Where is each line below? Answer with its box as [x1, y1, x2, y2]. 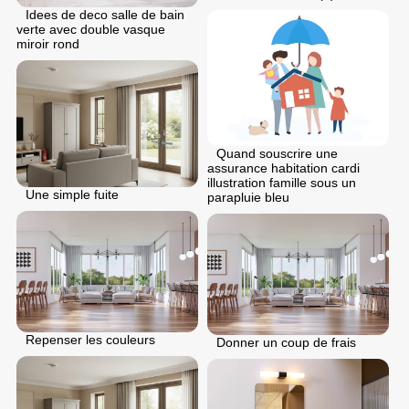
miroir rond [16, 37, 79, 52]
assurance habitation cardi [207, 160, 360, 175]
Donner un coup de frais [216, 334, 356, 350]
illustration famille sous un [207, 174, 356, 190]
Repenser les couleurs [26, 332, 155, 348]
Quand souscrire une [216, 145, 338, 161]
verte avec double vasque [16, 22, 165, 37]
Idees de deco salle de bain [26, 7, 184, 23]
